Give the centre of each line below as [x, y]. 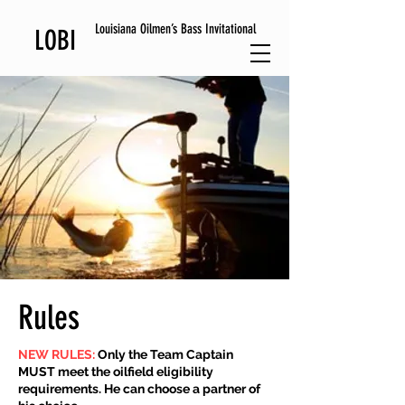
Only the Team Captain [165, 354]
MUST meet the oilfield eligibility [116, 372]
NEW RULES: [58, 354]
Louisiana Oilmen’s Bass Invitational [175, 29]
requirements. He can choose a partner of [139, 389]
